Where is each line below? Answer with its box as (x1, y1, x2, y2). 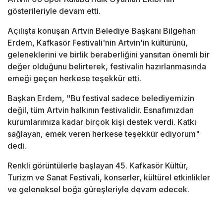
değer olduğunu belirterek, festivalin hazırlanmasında (7, 61, 206, 72)
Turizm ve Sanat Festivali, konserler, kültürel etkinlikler (7, 172, 210, 183)
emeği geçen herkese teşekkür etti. (7, 73, 141, 84)
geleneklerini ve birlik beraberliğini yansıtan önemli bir (7, 50, 210, 60)
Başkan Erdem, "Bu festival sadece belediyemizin (7, 93, 194, 104)
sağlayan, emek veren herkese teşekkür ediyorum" (7, 129, 200, 139)
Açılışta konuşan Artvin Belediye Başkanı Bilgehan (7, 26, 196, 36)
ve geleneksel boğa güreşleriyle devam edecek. (7, 184, 189, 195)
